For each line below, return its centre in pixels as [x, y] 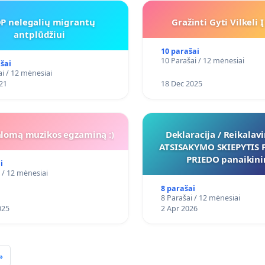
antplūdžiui [39, 35]
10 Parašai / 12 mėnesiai [203, 61]
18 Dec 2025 [182, 84]
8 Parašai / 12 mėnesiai [201, 198]
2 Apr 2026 [180, 209]
